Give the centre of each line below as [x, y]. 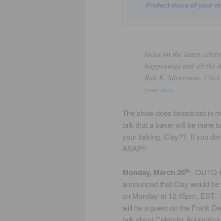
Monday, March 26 [154, 172]
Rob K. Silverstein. [174, 77]
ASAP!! [134, 148]
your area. [160, 89]
